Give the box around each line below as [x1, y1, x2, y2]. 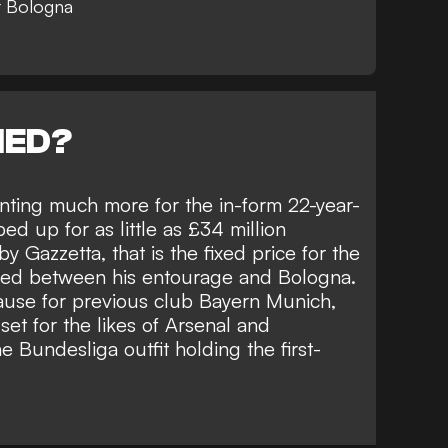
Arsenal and [165, 312, 270, 338]
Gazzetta [25, 240, 101, 266]
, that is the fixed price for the [101, 240, 360, 266]
